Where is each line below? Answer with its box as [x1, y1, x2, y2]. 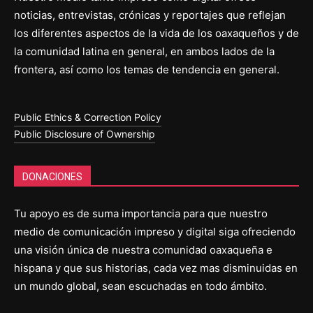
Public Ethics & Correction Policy [14, 110, 161, 123]
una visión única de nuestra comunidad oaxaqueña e [14, 242, 272, 256]
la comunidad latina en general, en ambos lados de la [14, 44, 275, 58]
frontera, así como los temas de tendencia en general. [14, 62, 279, 76]
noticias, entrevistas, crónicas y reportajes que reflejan [14, 8, 286, 22]
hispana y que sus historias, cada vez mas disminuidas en [14, 261, 298, 275]
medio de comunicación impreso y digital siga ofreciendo [14, 224, 296, 238]
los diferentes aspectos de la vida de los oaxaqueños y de [14, 26, 299, 40]
